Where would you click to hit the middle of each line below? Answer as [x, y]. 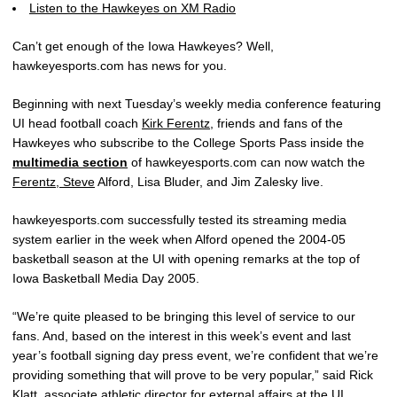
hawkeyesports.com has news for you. [120, 66]
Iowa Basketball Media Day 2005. [106, 278]
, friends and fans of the [276, 123]
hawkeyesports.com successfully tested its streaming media [179, 220]
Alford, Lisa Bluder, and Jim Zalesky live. [209, 182]
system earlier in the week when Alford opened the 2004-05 [179, 239]
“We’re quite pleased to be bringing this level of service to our [184, 316]
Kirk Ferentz [176, 123]
